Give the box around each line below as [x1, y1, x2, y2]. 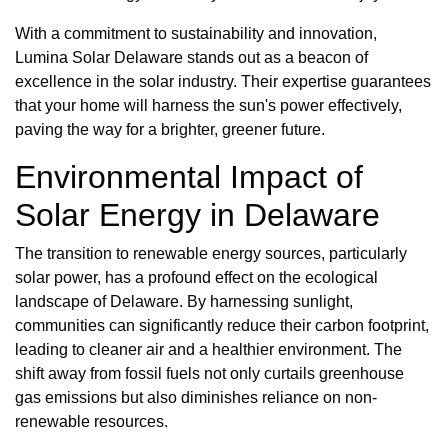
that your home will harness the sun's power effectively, [15, 97, 402, 115]
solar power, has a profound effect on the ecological [15, 269, 378, 287]
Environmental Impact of [15, 159, 363, 196]
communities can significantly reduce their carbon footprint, [15, 317, 429, 335]
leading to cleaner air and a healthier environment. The [15, 341, 402, 359]
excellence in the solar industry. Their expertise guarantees [15, 73, 431, 91]
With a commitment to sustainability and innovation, [15, 25, 377, 43]
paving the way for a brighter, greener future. [15, 121, 325, 139]
